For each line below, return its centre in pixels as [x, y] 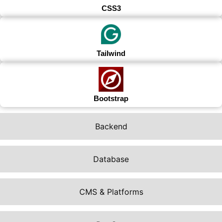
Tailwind [111, 54]
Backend [111, 127]
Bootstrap [111, 99]
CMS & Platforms [111, 192]
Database [111, 159]
